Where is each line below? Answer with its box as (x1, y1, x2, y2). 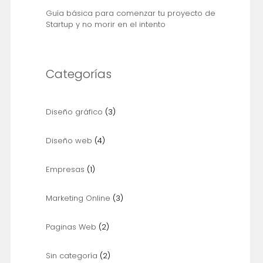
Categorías (45, 65, 112, 82)
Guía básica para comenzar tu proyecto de (45, 7, 215, 19)
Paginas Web (45, 221, 96, 232)
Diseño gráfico (45, 106, 103, 117)
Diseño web (45, 134, 92, 146)
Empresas (45, 163, 85, 175)
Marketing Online (45, 192, 110, 204)
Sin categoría (45, 249, 97, 261)
